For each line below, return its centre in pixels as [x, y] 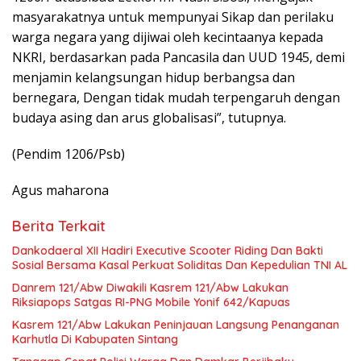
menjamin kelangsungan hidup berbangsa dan [154, 77]
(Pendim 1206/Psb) [68, 154]
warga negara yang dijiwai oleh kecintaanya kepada [168, 37]
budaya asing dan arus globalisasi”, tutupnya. [149, 117]
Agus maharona [60, 190]
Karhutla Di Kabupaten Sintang [95, 339]
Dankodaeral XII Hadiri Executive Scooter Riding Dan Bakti [168, 250]
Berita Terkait [59, 226]
